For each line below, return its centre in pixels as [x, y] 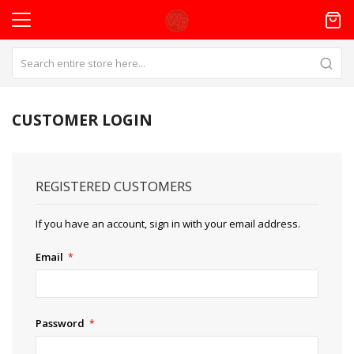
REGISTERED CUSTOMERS [114, 186]
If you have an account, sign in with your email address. [168, 224]
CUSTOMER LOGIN [82, 120]
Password [60, 323]
